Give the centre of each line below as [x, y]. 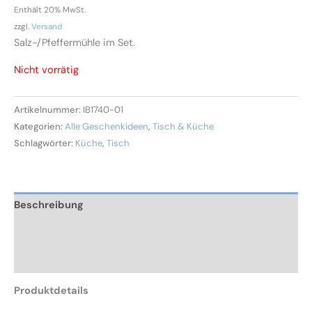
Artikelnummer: [48, 109]
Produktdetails [51, 291]
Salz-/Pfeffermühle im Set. [75, 42]
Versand [47, 26]
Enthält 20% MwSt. [50, 9]
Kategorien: [39, 126]
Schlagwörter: [45, 143]
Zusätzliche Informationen [79, 232]
